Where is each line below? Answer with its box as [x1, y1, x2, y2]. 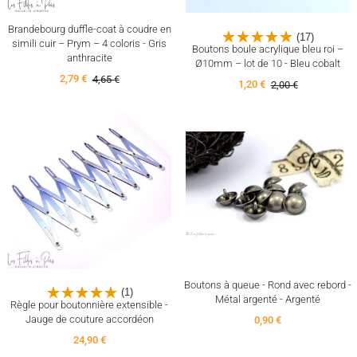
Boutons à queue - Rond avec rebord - [184, 278, 351, 291]
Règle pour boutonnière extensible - [10, 298, 168, 311]
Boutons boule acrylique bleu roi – [192, 43, 343, 56]
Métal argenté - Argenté [215, 292, 320, 305]
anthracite [66, 52, 112, 65]
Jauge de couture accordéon [25, 312, 154, 325]
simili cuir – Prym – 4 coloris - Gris [12, 37, 167, 50]
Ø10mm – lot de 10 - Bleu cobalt [195, 57, 340, 70]
